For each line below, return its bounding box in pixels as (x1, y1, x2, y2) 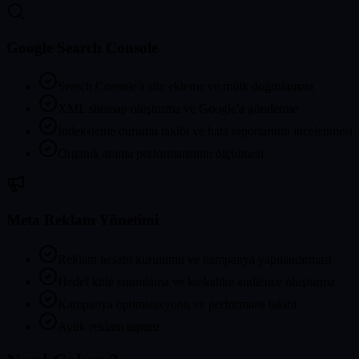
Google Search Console (6, 38, 158, 56)
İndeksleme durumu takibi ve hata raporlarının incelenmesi (58, 124, 353, 139)
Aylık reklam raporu (58, 319, 159, 333)
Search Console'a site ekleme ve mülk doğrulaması (58, 79, 313, 94)
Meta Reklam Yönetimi (6, 212, 159, 229)
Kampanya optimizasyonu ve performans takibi (58, 296, 296, 311)
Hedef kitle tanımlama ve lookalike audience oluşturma (58, 274, 335, 288)
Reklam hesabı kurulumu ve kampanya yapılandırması (58, 252, 332, 266)
